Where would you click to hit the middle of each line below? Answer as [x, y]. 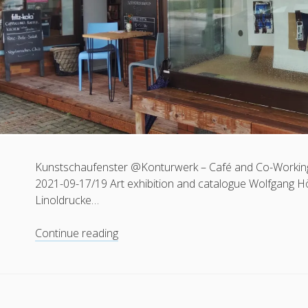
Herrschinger [150, 282]
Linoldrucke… [67, 200]
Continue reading [77, 233]
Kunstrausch [149, 299]
